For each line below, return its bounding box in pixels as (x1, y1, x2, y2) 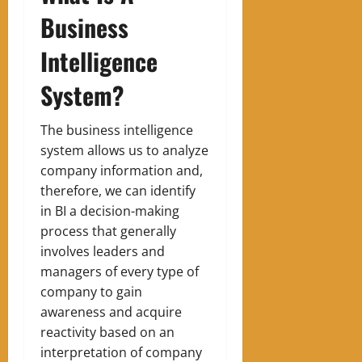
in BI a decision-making (40, 202, 179, 221)
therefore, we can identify (40, 182, 196, 200)
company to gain (40, 283, 142, 301)
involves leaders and (40, 242, 165, 261)
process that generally (40, 222, 176, 241)
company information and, (40, 162, 203, 180)
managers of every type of (40, 263, 199, 281)
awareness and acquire (40, 303, 182, 322)
